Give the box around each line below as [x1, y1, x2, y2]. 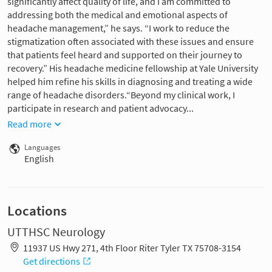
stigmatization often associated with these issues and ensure [7, 35, 254, 48]
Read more [7, 118, 52, 131]
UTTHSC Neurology [7, 224, 105, 240]
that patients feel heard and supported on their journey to [7, 49, 242, 61]
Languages [24, 143, 60, 152]
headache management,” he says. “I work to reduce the [7, 22, 229, 35]
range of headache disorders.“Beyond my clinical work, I [7, 89, 235, 101]
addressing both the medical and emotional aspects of [7, 8, 228, 21]
